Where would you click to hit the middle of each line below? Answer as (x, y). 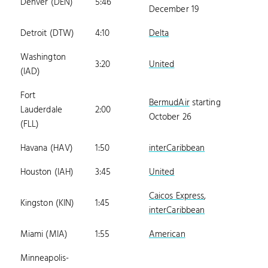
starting (205, 103)
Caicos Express (176, 196)
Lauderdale (41, 110)
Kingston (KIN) (47, 203)
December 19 (173, 9)
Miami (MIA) (44, 234)
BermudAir (169, 103)
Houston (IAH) (47, 172)
